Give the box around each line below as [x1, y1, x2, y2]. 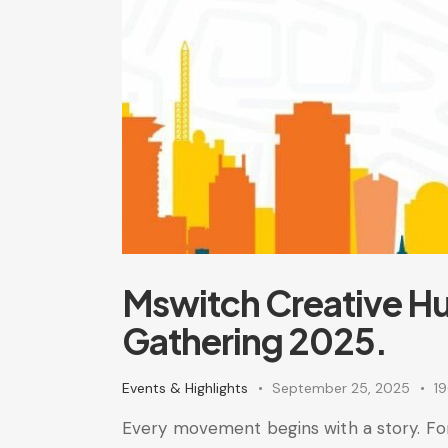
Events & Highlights [122, 379, 248, 398]
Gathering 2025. [122, 318, 387, 363]
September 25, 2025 [272, 379, 410, 398]
